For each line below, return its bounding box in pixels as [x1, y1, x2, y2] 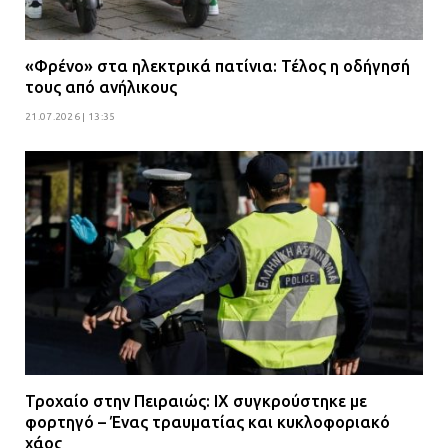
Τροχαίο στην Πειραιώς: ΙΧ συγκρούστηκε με [25, 391, 367, 410]
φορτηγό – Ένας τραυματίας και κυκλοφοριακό [25, 412, 390, 431]
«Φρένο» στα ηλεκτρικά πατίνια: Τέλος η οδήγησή [25, 56, 410, 75]
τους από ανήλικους [25, 77, 177, 96]
